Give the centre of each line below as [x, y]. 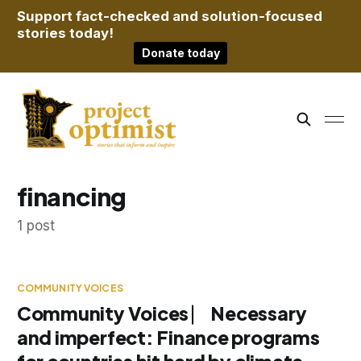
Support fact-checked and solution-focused [169, 17]
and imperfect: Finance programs [168, 337]
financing [71, 196]
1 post [35, 225]
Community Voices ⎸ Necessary [162, 313]
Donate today [180, 53]
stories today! [65, 33]
